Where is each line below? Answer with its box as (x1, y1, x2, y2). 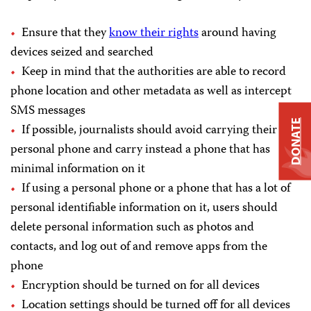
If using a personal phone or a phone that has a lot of (22, 178, 290, 199)
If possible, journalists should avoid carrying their (22, 119, 277, 141)
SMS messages (10, 100, 85, 121)
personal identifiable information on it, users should (10, 197, 278, 219)
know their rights (109, 22, 199, 44)
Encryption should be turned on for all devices (22, 275, 260, 296)
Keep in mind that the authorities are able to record (22, 61, 286, 83)
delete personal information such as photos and (10, 217, 254, 238)
